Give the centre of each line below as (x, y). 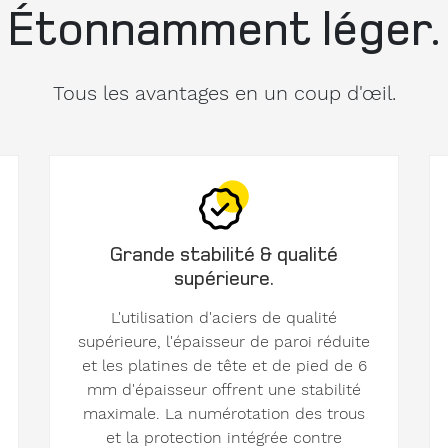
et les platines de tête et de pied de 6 (224, 366)
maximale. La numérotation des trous (224, 414)
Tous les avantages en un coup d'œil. (224, 93)
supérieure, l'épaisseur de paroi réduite (224, 342)
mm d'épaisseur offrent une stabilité (224, 390)
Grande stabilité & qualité (224, 254)
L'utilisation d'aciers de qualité (224, 318)
